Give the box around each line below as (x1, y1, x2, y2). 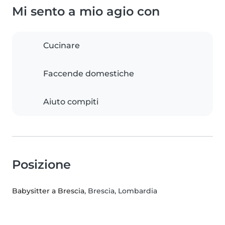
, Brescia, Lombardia (84, 186, 157, 196)
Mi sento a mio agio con (12, 4, 160, 19)
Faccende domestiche (43, 69, 134, 79)
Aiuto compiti (43, 97, 98, 107)
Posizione (12, 157, 71, 172)
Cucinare (43, 41, 80, 51)
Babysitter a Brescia (12, 186, 84, 196)
